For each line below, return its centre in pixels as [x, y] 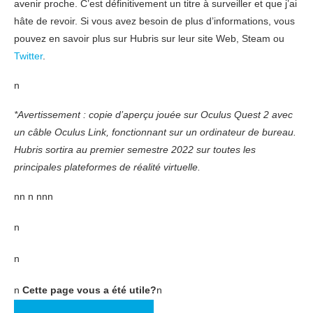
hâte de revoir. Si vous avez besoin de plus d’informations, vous [154, 21]
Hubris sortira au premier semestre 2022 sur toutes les [135, 149]
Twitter [28, 56]
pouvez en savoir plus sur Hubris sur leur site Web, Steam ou [149, 38]
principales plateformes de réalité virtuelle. [107, 167]
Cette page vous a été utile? [89, 290]
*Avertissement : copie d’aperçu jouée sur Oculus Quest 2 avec [153, 114]
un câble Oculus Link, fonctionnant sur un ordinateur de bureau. [155, 132]
